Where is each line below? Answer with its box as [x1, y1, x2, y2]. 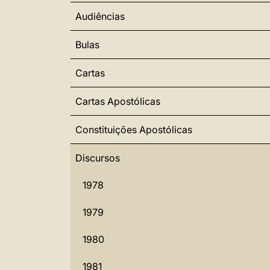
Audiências [75, 10, 125, 22]
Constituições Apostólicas [75, 124, 192, 136]
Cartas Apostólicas [75, 95, 160, 107]
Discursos [75, 152, 120, 164]
